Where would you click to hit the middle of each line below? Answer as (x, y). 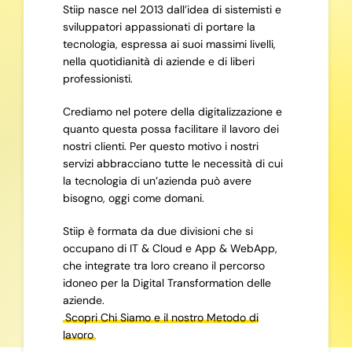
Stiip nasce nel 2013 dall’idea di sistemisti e (172, 10)
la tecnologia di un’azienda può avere (157, 181)
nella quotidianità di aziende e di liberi (158, 62)
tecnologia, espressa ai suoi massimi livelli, (169, 44)
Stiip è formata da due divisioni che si (158, 231)
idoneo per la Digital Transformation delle (167, 283)
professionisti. (97, 79)
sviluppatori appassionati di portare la (159, 27)
